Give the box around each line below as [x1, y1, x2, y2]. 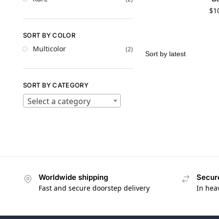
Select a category [27, 96, 90, 107]
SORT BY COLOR [23, 31, 75, 39]
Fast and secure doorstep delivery [39, 183, 150, 193]
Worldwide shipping [39, 173, 108, 182]
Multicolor [33, 44, 66, 54]
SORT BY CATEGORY [23, 81, 88, 89]
